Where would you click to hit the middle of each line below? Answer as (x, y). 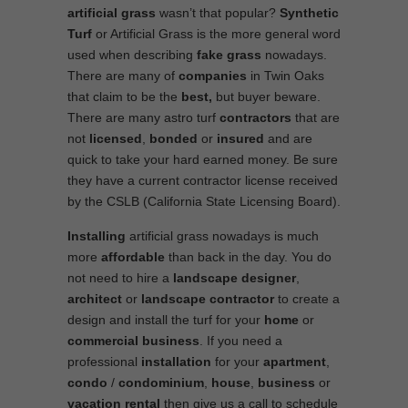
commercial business (133, 341)
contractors (255, 117)
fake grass (231, 55)
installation (178, 362)
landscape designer (235, 278)
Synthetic (309, 13)
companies (213, 76)
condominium (161, 382)
